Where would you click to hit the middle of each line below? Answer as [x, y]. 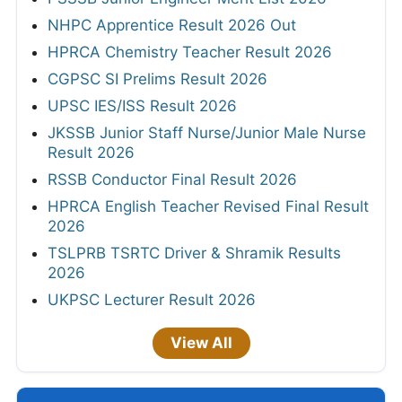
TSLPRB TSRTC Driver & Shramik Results [194, 253]
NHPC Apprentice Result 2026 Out [172, 25]
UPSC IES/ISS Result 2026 [142, 105]
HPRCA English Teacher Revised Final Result [208, 206]
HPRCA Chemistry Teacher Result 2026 [190, 52]
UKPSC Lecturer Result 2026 [152, 299]
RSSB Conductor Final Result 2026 [172, 179]
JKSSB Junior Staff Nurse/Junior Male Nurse [207, 132]
